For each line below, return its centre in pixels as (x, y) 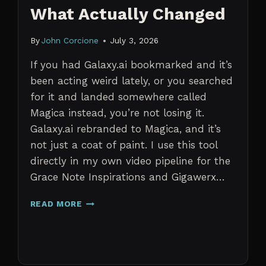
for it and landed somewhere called (118, 97)
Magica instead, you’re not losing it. (117, 113)
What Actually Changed (128, 14)
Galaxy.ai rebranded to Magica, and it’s (125, 129)
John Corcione (70, 41)
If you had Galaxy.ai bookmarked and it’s (131, 65)
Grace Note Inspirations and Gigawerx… (127, 177)
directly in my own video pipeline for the (130, 161)
